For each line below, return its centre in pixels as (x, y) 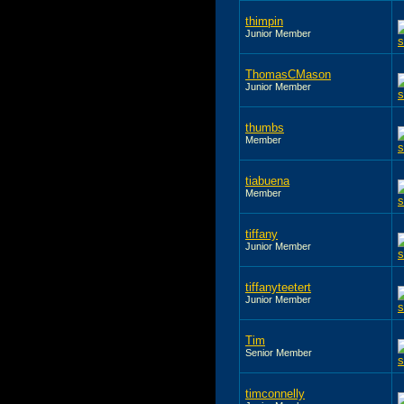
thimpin (264, 21)
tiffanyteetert (278, 287)
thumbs (265, 127)
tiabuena (267, 180)
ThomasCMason (288, 74)
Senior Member (279, 352)
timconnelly (275, 393)
